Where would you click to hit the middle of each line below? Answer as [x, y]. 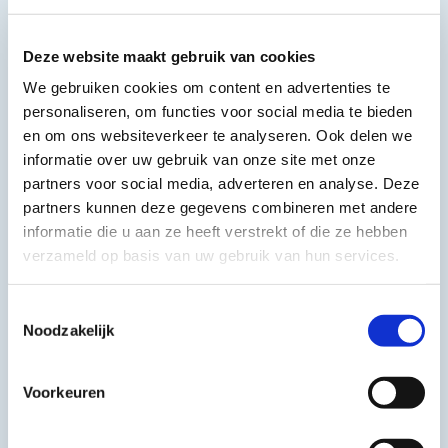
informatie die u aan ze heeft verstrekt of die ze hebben [215, 231]
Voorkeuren [64, 392]
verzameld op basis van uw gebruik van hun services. [211, 255]
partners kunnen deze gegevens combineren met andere [220, 207]
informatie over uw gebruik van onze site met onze [199, 159]
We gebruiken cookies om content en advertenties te [206, 87]
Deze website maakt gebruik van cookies [169, 56]
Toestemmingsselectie [81, 310]
